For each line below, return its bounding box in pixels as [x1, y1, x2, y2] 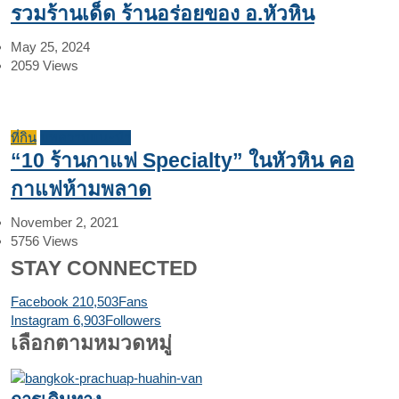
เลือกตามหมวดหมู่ [11, 332, 172, 355]
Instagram [11, 313, 69, 329]
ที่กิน [11, 130, 37, 146]
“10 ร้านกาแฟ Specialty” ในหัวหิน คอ [11, 150, 354, 173]
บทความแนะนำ [40, 130, 131, 146]
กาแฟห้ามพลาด [11, 178, 151, 201]
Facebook [11, 294, 69, 310]
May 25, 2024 [11, 39, 90, 55]
